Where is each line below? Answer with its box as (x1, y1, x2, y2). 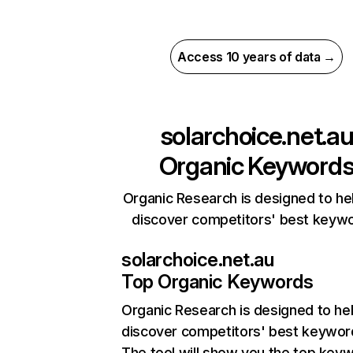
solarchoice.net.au (121, 248, 274, 271)
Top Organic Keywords (121, 270, 314, 293)
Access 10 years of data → (177, 49, 336, 65)
